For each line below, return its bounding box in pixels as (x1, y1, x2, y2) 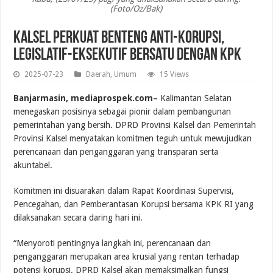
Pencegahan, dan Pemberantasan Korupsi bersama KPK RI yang (13, 199, 254, 209)
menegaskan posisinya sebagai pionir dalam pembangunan (13, 106, 232, 116)
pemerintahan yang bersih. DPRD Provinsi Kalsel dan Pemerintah (13, 119, 257, 130)
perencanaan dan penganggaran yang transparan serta (13, 146, 219, 157)
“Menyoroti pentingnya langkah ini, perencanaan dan (13, 238, 211, 248)
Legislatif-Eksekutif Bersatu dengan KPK (13, 46, 242, 64)
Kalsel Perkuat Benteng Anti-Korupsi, (13, 29, 225, 47)
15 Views (160, 69, 190, 79)
